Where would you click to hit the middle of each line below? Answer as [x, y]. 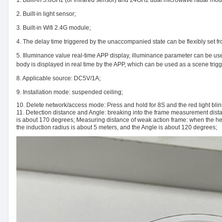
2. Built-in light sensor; [46, 14]
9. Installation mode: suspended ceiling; [70, 92]
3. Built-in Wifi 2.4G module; [54, 28]
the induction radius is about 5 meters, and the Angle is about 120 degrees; [117, 127]
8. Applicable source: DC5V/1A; [58, 78]
